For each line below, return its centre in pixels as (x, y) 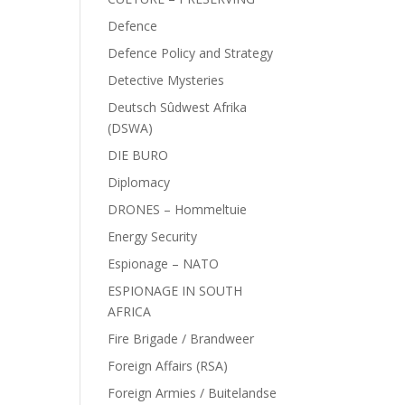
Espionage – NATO (164, 264)
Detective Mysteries (166, 80)
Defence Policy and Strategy (191, 53)
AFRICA (130, 311)
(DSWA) (131, 128)
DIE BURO (138, 155)
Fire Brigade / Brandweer (181, 339)
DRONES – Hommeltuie (178, 209)
